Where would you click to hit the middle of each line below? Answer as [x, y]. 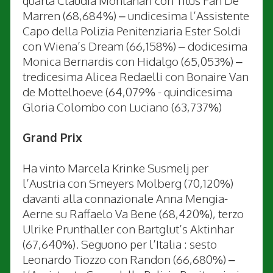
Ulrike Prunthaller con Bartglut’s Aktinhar [128, 228]
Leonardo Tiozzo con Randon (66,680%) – [129, 259]
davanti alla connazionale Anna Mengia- [125, 198]
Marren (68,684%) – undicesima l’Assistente [136, 15]
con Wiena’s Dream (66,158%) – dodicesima [135, 45]
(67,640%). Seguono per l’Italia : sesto [120, 243]
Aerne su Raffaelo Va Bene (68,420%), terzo [133, 213]
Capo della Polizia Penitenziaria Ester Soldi [132, 30]
